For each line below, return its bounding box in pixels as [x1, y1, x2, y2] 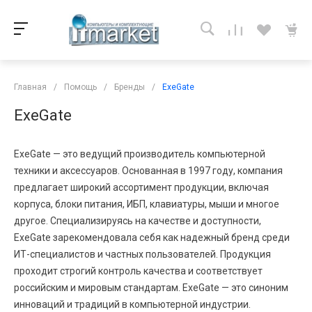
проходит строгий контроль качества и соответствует [14, 265, 263, 276]
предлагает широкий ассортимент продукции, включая [14, 181, 269, 193]
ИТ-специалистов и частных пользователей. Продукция [14, 248, 271, 260]
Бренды [114, 81, 145, 92]
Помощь [64, 81, 97, 92]
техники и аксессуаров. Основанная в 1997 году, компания [14, 164, 283, 176]
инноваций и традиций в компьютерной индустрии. [14, 298, 251, 310]
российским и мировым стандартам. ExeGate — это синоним [14, 281, 288, 293]
